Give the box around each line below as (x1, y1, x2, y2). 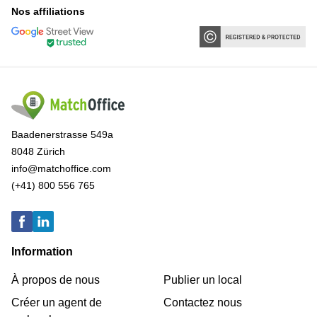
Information (11, 246, 73, 258)
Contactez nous (163, 296, 242, 309)
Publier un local (163, 274, 242, 287)
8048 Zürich (11, 146, 65, 158)
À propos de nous (11, 274, 100, 287)
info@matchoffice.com (11, 163, 111, 175)
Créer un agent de (11, 296, 102, 309)
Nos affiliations (11, 6, 85, 18)
